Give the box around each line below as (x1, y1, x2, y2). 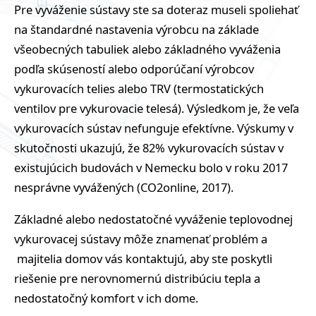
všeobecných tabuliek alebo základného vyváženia (14, 41, 281, 58)
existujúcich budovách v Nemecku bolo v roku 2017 (14, 159, 288, 176)
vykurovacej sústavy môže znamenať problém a (14, 230, 267, 247)
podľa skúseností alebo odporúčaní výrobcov (14, 61, 254, 78)
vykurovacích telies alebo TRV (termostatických (14, 80, 264, 97)
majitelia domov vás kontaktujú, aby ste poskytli (14, 250, 272, 267)
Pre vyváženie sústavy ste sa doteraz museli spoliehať (14, 1, 298, 18)
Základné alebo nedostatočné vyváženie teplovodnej (14, 210, 293, 227)
